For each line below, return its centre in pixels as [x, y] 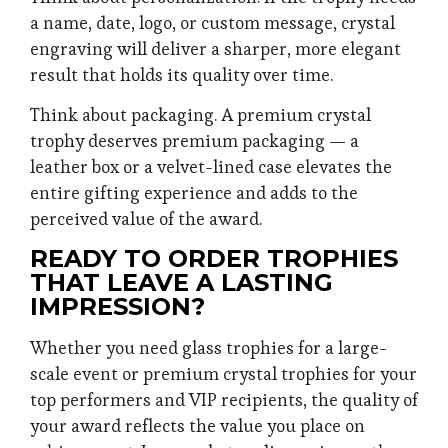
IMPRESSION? [117, 306]
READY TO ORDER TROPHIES [214, 258]
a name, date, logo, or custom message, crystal [212, 22]
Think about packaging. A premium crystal [200, 115]
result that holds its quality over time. [181, 74]
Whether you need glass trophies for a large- [208, 347]
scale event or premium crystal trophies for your [223, 373]
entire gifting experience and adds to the [194, 193]
